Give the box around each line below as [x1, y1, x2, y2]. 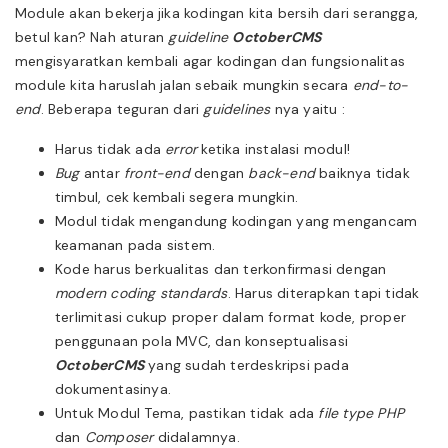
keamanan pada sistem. [55, 235, 216, 254]
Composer [84, 427, 154, 446]
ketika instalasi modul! [197, 139, 351, 158]
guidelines [203, 99, 271, 118]
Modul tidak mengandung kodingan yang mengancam [55, 211, 418, 230]
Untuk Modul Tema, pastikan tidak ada [55, 403, 319, 422]
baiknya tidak [315, 163, 410, 182]
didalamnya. [153, 427, 240, 446]
